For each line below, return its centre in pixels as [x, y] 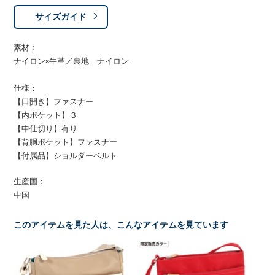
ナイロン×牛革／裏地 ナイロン [72, 61]
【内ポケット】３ [46, 115]
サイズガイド [61, 17]
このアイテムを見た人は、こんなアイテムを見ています [121, 225]
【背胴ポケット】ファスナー [66, 142]
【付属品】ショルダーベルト [66, 156]
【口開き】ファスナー [54, 102]
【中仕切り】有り [46, 129]
